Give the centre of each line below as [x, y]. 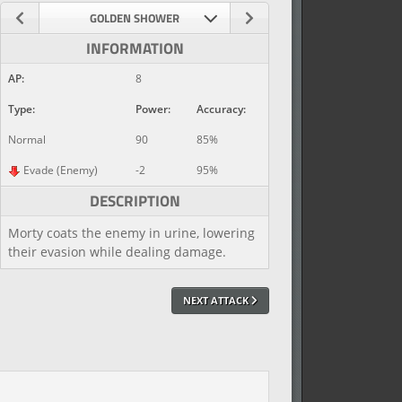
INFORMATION [135, 48]
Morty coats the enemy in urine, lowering [131, 233]
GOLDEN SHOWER [135, 17]
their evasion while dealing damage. [117, 252]
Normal [27, 140]
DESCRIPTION [135, 201]
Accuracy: [221, 109]
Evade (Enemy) [59, 170]
